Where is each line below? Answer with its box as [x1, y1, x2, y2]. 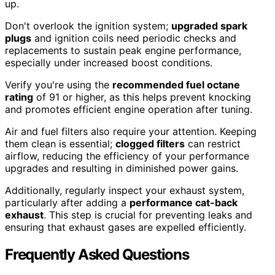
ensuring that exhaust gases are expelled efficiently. [5, 221, 246, 234]
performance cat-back [130, 196, 238, 209]
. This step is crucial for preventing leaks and [44, 209, 252, 222]
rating [5, 91, 33, 104]
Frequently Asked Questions [5, 246, 189, 264]
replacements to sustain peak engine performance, [5, 44, 241, 57]
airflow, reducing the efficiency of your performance [5, 150, 249, 163]
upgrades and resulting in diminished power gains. [5, 162, 238, 175]
